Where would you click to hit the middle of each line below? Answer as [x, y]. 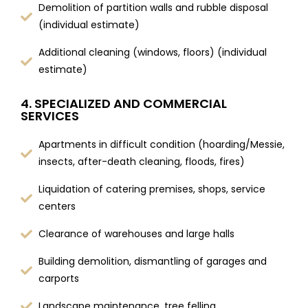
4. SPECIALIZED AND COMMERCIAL [124, 104]
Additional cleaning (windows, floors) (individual [152, 53]
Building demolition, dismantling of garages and [152, 262]
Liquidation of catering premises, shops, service [152, 189]
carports [58, 279]
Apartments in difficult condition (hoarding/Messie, [161, 145]
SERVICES [50, 116]
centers [57, 207]
